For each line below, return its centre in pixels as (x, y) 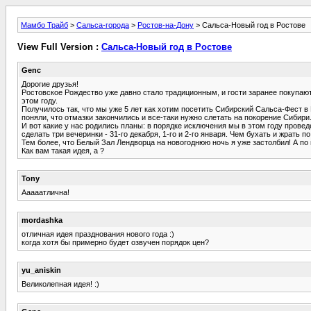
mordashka (42, 220)
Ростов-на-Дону (166, 25)
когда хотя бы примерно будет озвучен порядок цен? (115, 242)
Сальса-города (103, 25)
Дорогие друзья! (50, 84)
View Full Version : (59, 47)
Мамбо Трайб (44, 25)
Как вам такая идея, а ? (63, 150)
